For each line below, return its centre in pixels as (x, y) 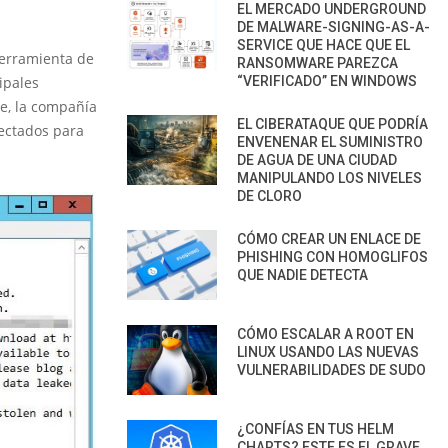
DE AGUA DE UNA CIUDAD (317, 159)
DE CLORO (269, 195)
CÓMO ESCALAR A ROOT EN (325, 333)
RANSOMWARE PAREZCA (317, 62)
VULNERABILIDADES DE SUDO (331, 369)
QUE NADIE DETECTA (302, 274)
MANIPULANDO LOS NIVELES (329, 177)
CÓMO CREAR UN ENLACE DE (329, 238)
